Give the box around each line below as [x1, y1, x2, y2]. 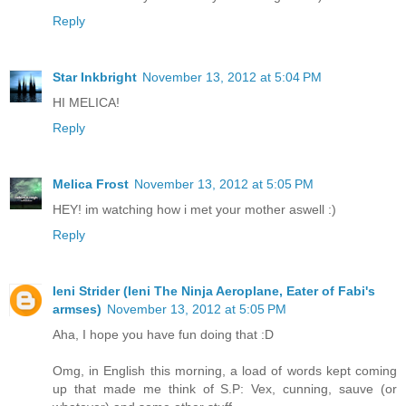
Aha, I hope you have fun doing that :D [53, 326, 274, 342]
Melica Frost [53, 176, 129, 191]
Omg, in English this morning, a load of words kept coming [53, 362, 397, 378]
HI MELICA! [53, 94, 120, 110]
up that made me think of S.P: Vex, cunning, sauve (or [53, 381, 397, 396]
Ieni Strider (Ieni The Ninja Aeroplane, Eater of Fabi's [53, 283, 375, 298]
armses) [53, 301, 101, 316]
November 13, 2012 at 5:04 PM [142, 69, 322, 84]
